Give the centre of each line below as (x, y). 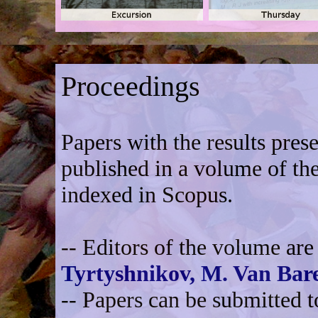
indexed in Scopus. (147, 195)
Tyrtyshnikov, (131, 274)
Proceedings (131, 87)
